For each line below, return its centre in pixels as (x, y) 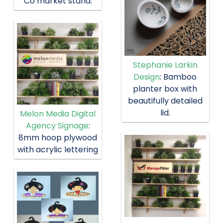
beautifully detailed (165, 101)
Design (147, 77)
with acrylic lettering (58, 150)
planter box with (165, 89)
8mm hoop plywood (58, 138)
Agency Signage (57, 126)
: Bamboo (178, 77)
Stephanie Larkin (165, 65)
